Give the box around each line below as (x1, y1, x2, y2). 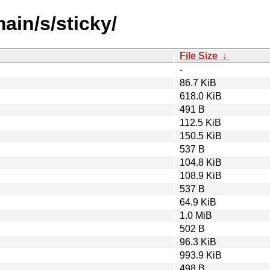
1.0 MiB (180, 210, 212, 221)
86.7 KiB (180, 77, 216, 88)
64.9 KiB (180, 196, 216, 207)
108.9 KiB (180, 170, 222, 181)
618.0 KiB (180, 90, 222, 101)
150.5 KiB (180, 130, 222, 141)
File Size (180, 50, 218, 61)
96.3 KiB (180, 236, 216, 247)
